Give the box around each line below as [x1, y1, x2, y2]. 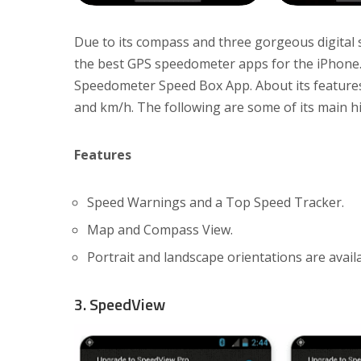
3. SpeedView [74, 292, 165, 317]
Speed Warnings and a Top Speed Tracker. [87, 193, 344, 212]
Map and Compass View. [87, 221, 233, 239]
